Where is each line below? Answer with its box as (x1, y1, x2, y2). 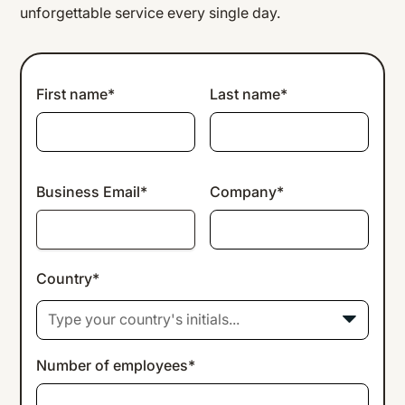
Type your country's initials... (48, 310, 240, 329)
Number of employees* (36, 356, 196, 375)
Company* (210, 183, 284, 202)
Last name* (210, 85, 287, 104)
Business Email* (36, 183, 148, 202)
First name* (36, 85, 116, 104)
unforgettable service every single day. (20, 4, 281, 23)
